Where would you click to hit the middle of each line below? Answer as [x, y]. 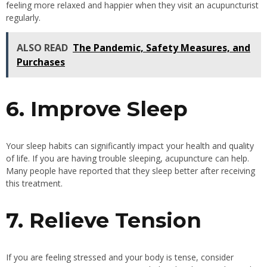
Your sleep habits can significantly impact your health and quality [130, 145]
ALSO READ [42, 48]
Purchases [41, 62]
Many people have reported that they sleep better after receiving [131, 170]
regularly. [23, 18]
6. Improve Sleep [97, 108]
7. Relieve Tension [104, 220]
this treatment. [34, 183]
